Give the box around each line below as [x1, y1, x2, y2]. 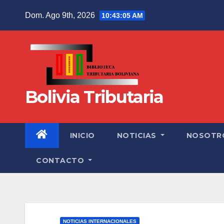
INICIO [69, 130, 95, 140]
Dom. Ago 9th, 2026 [25, 10, 97, 19]
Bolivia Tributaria [25, 86, 163, 107]
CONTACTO [36, 155, 86, 165]
